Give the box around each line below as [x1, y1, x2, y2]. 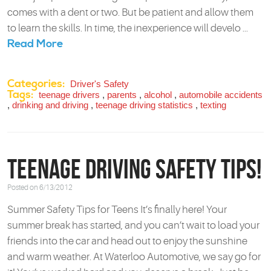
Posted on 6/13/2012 [7, 183, 73, 192]
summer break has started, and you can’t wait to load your [7, 220, 260, 231]
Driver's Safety [70, 78, 129, 89]
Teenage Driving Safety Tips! [7, 154, 262, 184]
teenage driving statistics [96, 99, 193, 110]
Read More [7, 37, 63, 51]
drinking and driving [12, 99, 88, 110]
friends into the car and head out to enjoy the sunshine [7, 235, 247, 247]
